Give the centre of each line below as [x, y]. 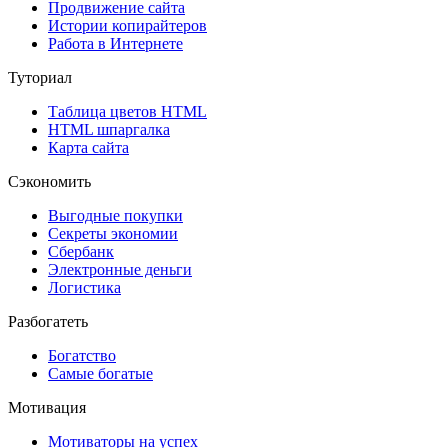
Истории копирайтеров [127, 25]
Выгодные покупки [115, 215]
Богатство [82, 355]
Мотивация [47, 407]
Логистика [84, 287]
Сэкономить [49, 181]
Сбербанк [81, 251]
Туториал [40, 77]
